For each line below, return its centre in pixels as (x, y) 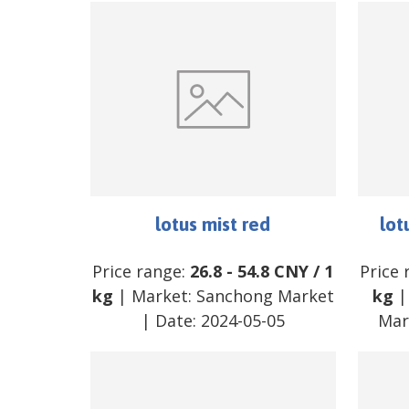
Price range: (142, 271)
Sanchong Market (265, 295)
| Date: (171, 320)
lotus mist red (213, 223)
